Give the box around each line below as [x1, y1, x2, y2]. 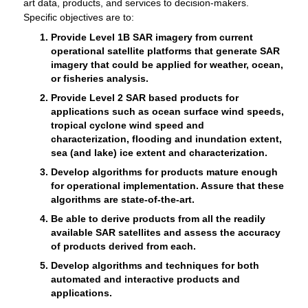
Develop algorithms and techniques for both [50, 259, 259, 271]
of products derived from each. [50, 240, 196, 252]
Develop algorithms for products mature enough [50, 166, 278, 177]
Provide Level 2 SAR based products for [50, 91, 239, 103]
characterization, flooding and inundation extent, [50, 133, 282, 144]
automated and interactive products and [50, 273, 240, 285]
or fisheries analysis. [50, 72, 148, 84]
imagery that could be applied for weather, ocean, [50, 58, 283, 70]
